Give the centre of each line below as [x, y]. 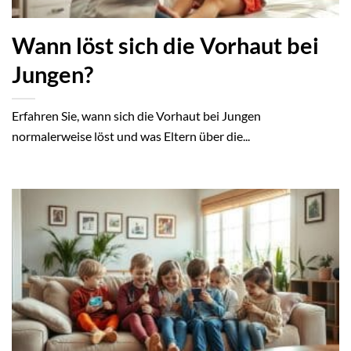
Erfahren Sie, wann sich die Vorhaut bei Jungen [136, 115]
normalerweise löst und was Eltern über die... [131, 136]
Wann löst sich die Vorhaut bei [165, 45]
